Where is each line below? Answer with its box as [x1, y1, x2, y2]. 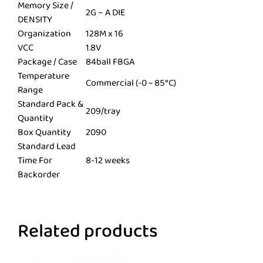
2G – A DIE [86, 5, 126, 20]
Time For [18, 153, 52, 168]
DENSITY [18, 12, 52, 27]
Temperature [18, 68, 69, 83]
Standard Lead [18, 139, 76, 154]
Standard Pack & [18, 96, 83, 112]
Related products [18, 216, 158, 247]
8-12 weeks [86, 153, 130, 168]
